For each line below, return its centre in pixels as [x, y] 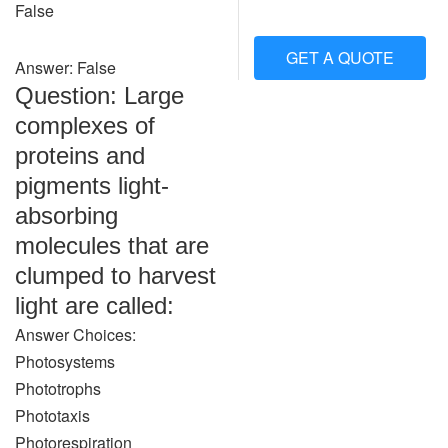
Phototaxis [52, 415]
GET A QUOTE [340, 57]
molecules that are [112, 245]
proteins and [80, 155]
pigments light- [92, 185]
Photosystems [65, 361]
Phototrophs [58, 388]
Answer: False [65, 67]
